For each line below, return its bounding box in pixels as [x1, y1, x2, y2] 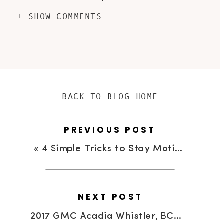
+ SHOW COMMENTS [17, 11, 102, 22]
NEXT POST [77, 191, 143, 203]
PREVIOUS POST [64, 123, 156, 136]
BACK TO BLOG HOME [62, 91, 158, 101]
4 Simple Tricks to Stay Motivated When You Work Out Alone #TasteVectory [41, 143, 175, 154]
